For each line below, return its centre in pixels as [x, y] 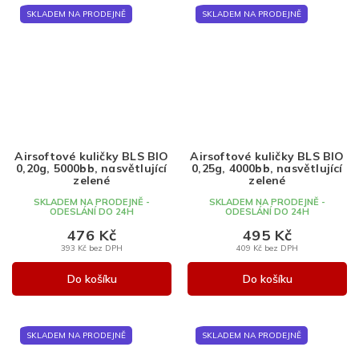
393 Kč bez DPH [92, 247]
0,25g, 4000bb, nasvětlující [267, 168]
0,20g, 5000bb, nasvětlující [92, 168]
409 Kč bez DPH [267, 247]
